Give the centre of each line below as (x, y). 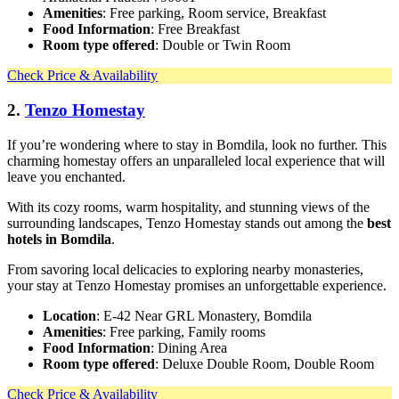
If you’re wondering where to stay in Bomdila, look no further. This (197, 144)
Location (69, 315)
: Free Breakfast (195, 29)
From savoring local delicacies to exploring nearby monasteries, (185, 269)
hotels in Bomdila (59, 239)
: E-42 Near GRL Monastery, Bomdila (204, 315)
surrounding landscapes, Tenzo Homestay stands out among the (187, 223)
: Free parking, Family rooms (184, 331)
